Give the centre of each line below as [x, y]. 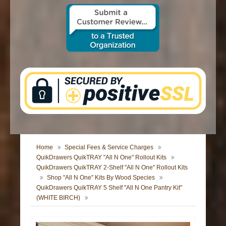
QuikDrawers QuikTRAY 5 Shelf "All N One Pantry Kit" [109, 187]
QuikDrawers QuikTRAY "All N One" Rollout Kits [102, 157]
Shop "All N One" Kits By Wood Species [101, 177]
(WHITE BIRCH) [59, 197]
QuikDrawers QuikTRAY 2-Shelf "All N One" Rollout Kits [112, 167]
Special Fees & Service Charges [109, 147]
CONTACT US [46, 9]
